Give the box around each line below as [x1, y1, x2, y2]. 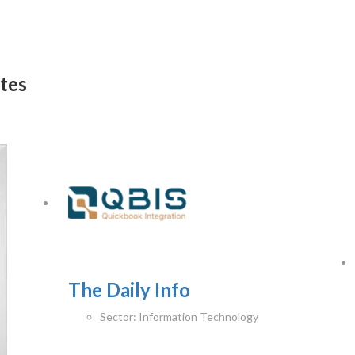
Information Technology [136, 310, 258, 324]
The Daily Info [67, 278, 190, 302]
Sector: [99, 310, 136, 324]
